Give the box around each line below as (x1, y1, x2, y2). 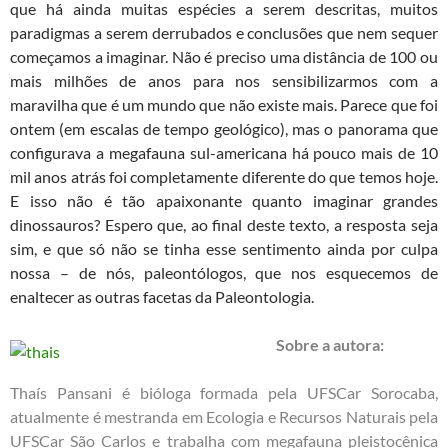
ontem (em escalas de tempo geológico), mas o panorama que (10, 119, 438, 139)
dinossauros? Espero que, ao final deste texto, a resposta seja (10, 215, 438, 235)
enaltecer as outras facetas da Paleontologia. (10, 287, 314, 307)
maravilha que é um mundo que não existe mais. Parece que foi (10, 95, 438, 115)
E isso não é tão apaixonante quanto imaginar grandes (10, 191, 438, 211)
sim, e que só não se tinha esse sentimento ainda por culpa (10, 239, 438, 259)
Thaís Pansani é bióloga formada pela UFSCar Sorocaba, (10, 383, 438, 403)
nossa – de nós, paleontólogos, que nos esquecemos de (10, 263, 438, 283)
